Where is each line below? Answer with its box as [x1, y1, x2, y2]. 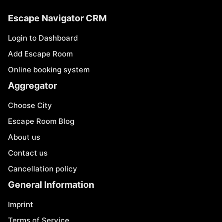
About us [8, 132, 40, 142]
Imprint [8, 200, 33, 209]
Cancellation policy [8, 164, 77, 173]
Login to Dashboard [8, 33, 78, 43]
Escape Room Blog [8, 116, 74, 126]
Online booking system [8, 65, 90, 74]
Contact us [8, 148, 48, 158]
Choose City [8, 101, 52, 110]
